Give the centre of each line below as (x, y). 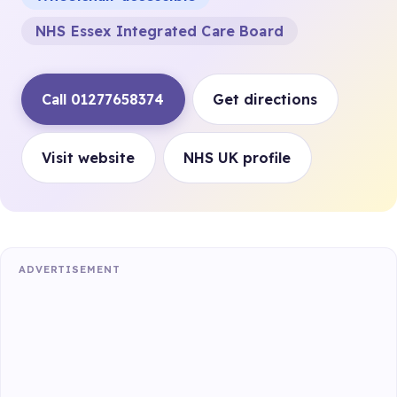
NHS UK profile (237, 157)
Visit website (89, 157)
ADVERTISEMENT (70, 269)
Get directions (265, 99)
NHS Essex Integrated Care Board (160, 31)
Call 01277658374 (103, 99)
